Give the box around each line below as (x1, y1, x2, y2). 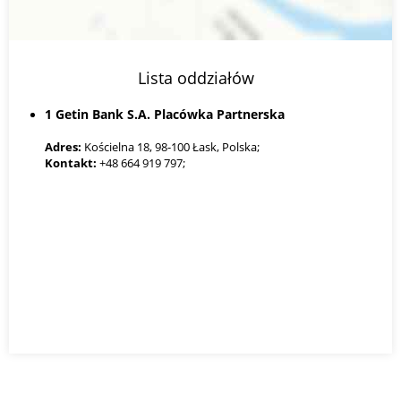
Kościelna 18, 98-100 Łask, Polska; (81, 138, 260, 155)
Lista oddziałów (138, 65, 254, 89)
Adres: (45, 138, 81, 155)
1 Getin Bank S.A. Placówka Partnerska (45, 105, 285, 123)
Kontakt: (45, 154, 97, 171)
